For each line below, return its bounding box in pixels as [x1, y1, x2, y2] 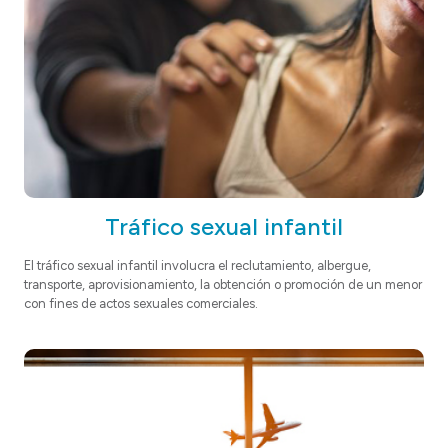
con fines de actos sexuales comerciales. [24, 296, 261, 311]
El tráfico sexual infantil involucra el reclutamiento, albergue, [24, 258, 371, 273]
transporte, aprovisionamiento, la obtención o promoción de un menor [24, 277, 422, 292]
